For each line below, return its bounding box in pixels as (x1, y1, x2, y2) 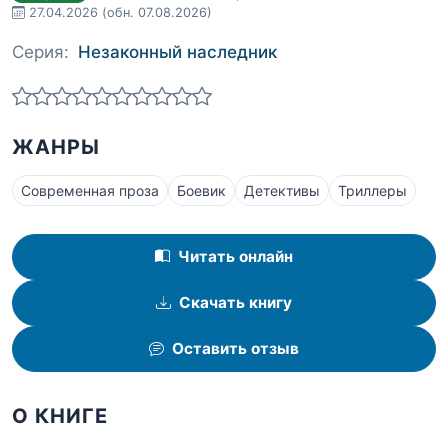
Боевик (177, 182, 226, 200)
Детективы (244, 182, 320, 200)
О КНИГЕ (12, 403, 108, 428)
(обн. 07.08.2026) (102, 5, 212, 20)
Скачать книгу (179, 293, 292, 313)
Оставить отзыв (172, 339, 299, 359)
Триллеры (338, 182, 407, 200)
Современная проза (21, 182, 159, 200)
